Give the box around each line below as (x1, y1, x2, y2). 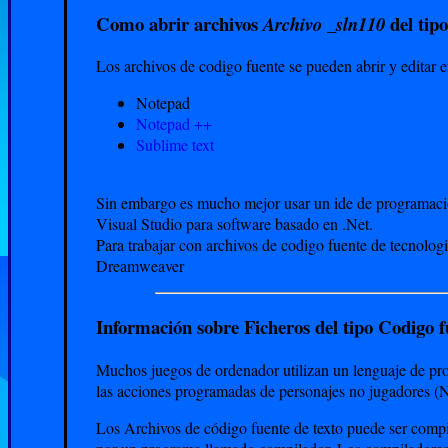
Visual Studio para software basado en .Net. (95, 213, 373, 235)
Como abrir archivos (95, 9, 263, 37)
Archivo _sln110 (262, 10, 385, 37)
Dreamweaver (95, 255, 184, 277)
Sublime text (135, 134, 214, 156)
